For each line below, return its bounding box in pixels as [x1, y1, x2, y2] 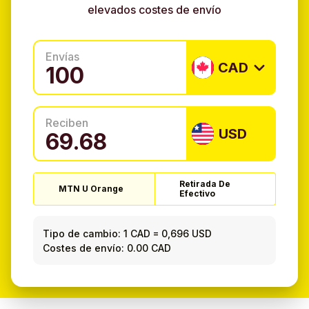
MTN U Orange [59, 183, 123, 195]
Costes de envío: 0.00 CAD [43, 241, 172, 254]
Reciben [46, 116, 88, 130]
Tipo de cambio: [43, 227, 121, 239]
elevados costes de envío [88, 3, 221, 17]
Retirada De [179, 179, 231, 190]
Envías [46, 50, 79, 64]
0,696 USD [161, 227, 212, 239]
